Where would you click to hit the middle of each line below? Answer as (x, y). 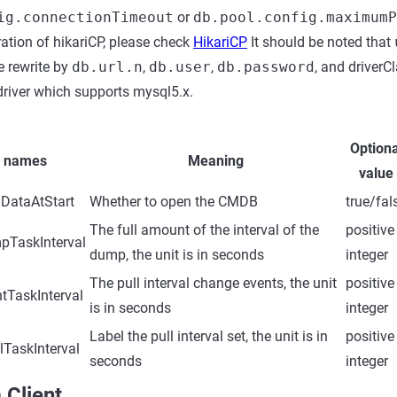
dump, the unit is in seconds (177, 255)
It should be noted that (321, 42)
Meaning (216, 161)
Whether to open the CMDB (174, 202)
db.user (180, 67)
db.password (266, 67)
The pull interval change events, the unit (213, 283)
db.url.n (107, 67)
